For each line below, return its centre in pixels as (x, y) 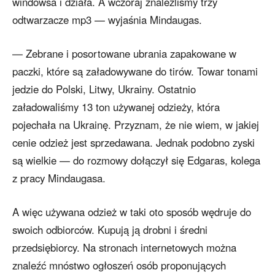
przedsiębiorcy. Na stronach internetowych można (124, 248)
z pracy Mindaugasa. (59, 178)
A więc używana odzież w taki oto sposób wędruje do (132, 212)
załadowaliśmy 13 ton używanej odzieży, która (116, 107)
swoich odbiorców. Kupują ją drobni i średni (110, 230)
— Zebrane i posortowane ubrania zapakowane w (124, 54)
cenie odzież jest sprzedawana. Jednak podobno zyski (134, 143)
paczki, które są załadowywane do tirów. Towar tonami (135, 72)
